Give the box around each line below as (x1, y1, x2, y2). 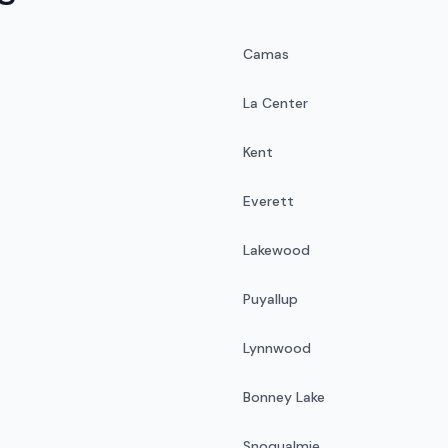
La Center (243, 93, 308, 112)
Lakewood (243, 240, 310, 259)
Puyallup (243, 289, 298, 308)
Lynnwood (243, 338, 311, 357)
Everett (243, 191, 294, 210)
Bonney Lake (243, 387, 325, 406)
